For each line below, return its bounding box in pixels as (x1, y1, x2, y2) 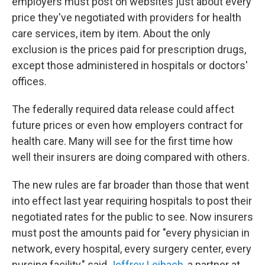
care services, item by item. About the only (12, 27, 211, 40)
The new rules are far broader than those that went (12, 179, 249, 192)
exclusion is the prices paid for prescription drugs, (12, 43, 246, 56)
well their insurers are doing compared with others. (12, 151, 250, 164)
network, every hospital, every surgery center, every (12, 243, 251, 256)
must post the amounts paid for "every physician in (12, 227, 250, 240)
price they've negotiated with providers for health (12, 11, 241, 24)
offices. (12, 75, 47, 88)
